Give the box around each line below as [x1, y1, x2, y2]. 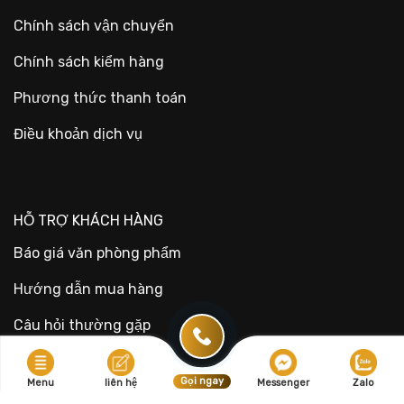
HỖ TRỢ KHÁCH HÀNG [14, 211, 163, 229]
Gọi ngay [179, 375, 224, 387]
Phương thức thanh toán [14, 89, 187, 107]
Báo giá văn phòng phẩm [14, 243, 181, 262]
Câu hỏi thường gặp [14, 316, 151, 334]
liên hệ [105, 377, 138, 389]
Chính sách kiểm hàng [14, 53, 164, 71]
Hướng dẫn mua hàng [14, 280, 163, 298]
